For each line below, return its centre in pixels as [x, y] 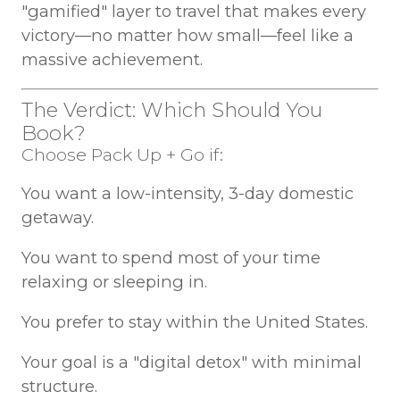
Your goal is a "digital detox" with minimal [191, 362]
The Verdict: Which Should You [171, 109]
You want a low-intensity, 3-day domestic [187, 193]
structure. [59, 387]
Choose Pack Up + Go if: [122, 154]
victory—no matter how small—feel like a [187, 36]
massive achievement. [112, 60]
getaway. [57, 217]
